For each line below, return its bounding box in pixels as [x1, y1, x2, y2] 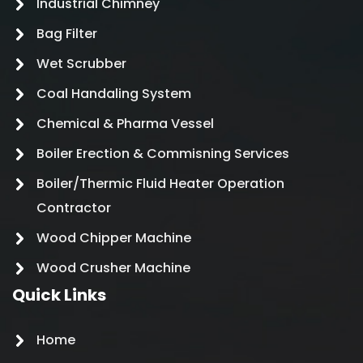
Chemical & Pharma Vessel [36, 113, 214, 133]
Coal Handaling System [36, 83, 191, 103]
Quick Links [12, 283, 106, 306]
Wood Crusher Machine [36, 258, 190, 277]
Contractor [36, 198, 111, 217]
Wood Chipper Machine [36, 228, 191, 247]
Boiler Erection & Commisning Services [36, 143, 289, 163]
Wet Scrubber [36, 53, 126, 73]
